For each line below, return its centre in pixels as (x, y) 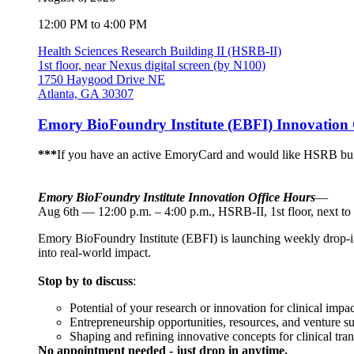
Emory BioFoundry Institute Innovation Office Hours (177, 198)
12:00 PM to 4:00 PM (92, 24)
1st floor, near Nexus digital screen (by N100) (152, 65)
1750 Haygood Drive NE (102, 79)
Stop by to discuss (85, 281)
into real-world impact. (94, 253)
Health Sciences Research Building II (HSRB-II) (160, 51)
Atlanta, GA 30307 (86, 93)
